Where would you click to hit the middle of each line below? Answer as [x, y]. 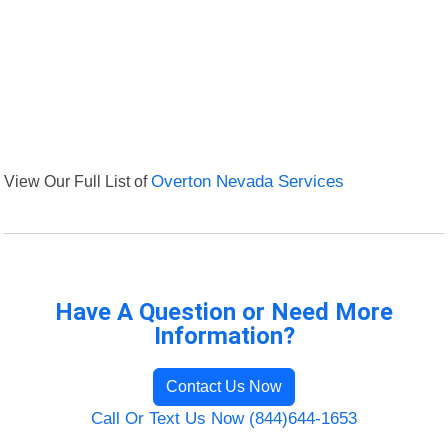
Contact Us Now [224, 387]
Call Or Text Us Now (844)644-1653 [224, 419]
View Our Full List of [78, 181]
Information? [224, 336]
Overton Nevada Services [248, 182]
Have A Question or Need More [224, 312]
